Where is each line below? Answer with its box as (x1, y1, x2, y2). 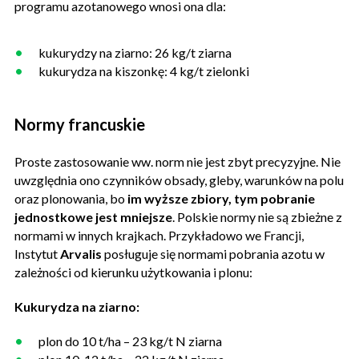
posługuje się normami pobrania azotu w (104, 245, 325, 261)
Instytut (14, 245, 60, 261)
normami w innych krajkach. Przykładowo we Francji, (14, 227, 304, 243)
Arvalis (60, 245, 104, 261)
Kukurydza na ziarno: (14, 298, 139, 314)
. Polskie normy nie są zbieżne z (172, 208, 342, 224)
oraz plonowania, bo (14, 190, 125, 206)
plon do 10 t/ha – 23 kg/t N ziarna (38, 333, 222, 349)
